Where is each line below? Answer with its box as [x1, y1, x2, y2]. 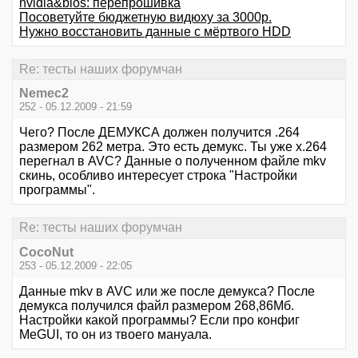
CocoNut [19, 245, 74, 259]
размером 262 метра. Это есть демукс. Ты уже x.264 [19, 140, 327, 154]
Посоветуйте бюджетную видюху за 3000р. [19, 10, 272, 24]
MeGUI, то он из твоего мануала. [19, 327, 212, 341]
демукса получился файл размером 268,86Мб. [19, 298, 294, 312]
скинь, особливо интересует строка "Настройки [19, 169, 297, 183]
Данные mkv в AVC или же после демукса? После [19, 284, 315, 298]
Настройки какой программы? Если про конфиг [19, 312, 300, 327]
